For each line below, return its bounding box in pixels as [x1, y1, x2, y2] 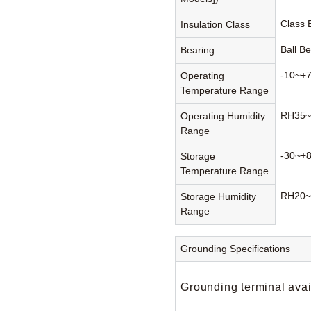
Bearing [180, 44, 215, 56]
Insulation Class [180, 19, 251, 31]
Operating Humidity [180, 110, 266, 122]
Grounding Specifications [180, 243, 291, 255]
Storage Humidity [180, 191, 257, 203]
